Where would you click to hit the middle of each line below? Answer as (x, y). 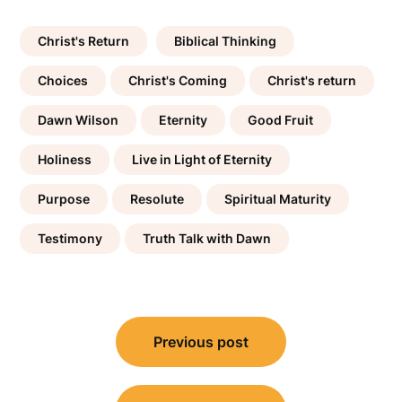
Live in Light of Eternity (202, 160)
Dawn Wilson (79, 120)
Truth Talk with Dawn (207, 239)
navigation (73, 349)
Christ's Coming (178, 81)
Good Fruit (281, 120)
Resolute (157, 199)
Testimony (70, 239)
